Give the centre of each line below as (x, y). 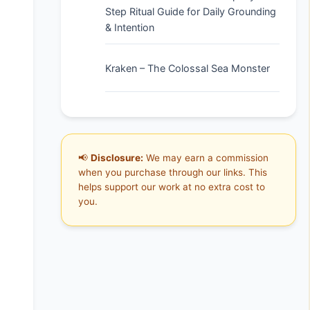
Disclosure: (117, 158)
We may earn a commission (206, 158)
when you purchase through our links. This (173, 172)
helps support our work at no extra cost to (172, 187)
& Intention (130, 27)
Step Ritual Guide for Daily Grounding (191, 11)
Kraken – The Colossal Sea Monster (188, 68)
